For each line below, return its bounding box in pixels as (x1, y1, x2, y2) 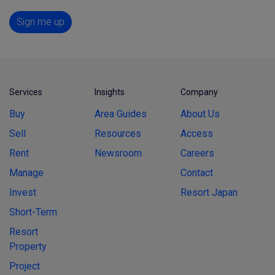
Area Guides (95, 107, 147, 120)
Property (9, 240, 47, 252)
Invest (9, 186, 36, 198)
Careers (180, 147, 214, 159)
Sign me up (17, 15, 64, 28)
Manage (9, 166, 44, 179)
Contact (180, 166, 213, 179)
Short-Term (9, 206, 57, 218)
